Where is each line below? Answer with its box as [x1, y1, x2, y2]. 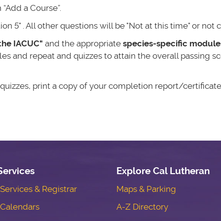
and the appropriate [42, 38, 123, 48]
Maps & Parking [116, 184, 176, 194]
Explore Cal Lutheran [116, 165, 210, 177]
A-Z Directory [116, 202, 168, 212]
